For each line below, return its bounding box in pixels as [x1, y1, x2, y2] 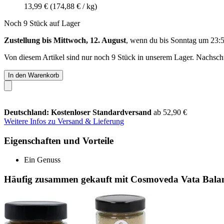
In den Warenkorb [8, 71, 59, 79]
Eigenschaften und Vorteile [4, 135, 113, 146]
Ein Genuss [24, 155, 60, 164]
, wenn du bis [126, 35, 170, 44]
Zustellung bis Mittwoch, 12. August [4, 35, 126, 44]
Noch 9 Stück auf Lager [4, 18, 80, 27]
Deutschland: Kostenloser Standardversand [4, 107, 153, 116]
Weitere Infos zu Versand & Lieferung [4, 116, 124, 125]
